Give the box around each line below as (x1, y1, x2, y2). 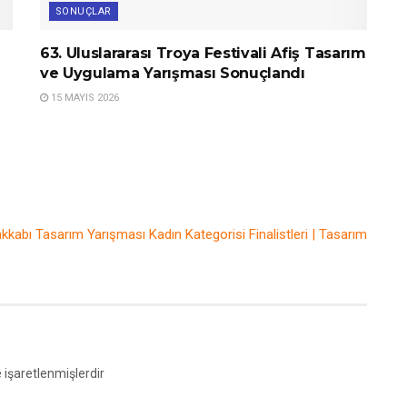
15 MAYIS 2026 (48, 92, 119, 104)
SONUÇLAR (55, 5, 112, 18)
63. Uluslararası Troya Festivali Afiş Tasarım (40, 45, 366, 63)
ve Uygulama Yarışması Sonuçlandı (40, 65, 305, 83)
